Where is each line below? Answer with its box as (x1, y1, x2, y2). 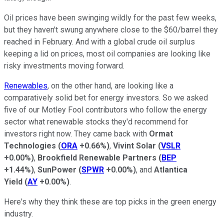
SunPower (37, 164, 78, 174)
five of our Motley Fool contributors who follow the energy (4, 104, 207, 114)
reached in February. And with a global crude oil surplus (4, 36, 195, 46)
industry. (4, 208, 35, 218)
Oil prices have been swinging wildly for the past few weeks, (4, 12, 216, 22)
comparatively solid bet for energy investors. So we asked (4, 92, 208, 102)
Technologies (4, 140, 58, 150)
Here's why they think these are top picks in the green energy (4, 196, 216, 206)
